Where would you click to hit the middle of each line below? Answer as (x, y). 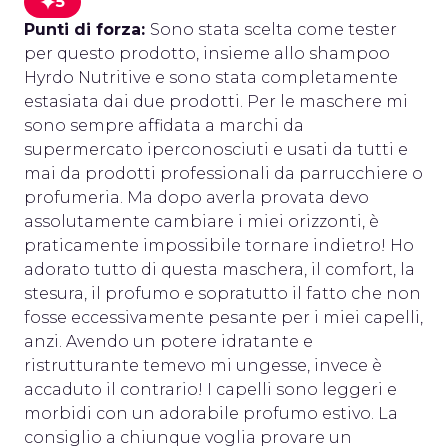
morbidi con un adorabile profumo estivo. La (211, 413)
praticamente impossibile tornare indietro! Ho (219, 245)
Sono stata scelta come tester (273, 29)
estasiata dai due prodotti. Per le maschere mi (216, 101)
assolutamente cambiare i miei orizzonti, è (201, 221)
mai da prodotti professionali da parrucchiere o (223, 173)
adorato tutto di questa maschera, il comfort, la (219, 269)
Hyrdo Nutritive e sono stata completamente (211, 77)
